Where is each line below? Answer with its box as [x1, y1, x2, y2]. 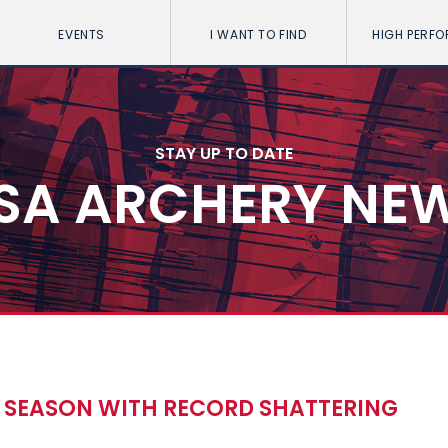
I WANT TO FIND [210, 26, 307, 43]
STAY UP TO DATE [155, 141, 293, 165]
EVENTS [58, 26, 105, 43]
